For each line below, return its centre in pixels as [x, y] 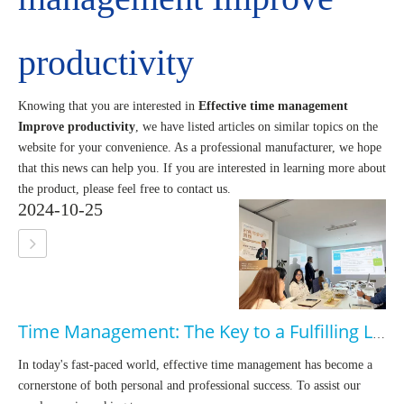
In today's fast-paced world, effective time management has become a [195, 365]
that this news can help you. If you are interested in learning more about [202, 168]
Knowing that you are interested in [108, 106]
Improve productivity [77, 127]
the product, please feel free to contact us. [124, 189]
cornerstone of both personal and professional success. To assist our [189, 386]
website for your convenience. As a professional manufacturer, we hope [200, 147]
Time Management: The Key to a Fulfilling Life [379, 335]
